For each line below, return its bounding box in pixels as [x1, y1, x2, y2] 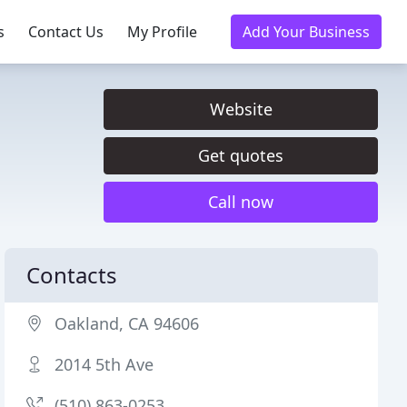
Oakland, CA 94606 [55, 313, 200, 334]
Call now [208, 191, 273, 213]
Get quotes [198, 144, 283, 166]
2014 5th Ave [55, 353, 154, 375]
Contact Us [28, 22, 104, 42]
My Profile [127, 22, 197, 42]
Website [209, 98, 273, 120]
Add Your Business [243, 22, 370, 42]
